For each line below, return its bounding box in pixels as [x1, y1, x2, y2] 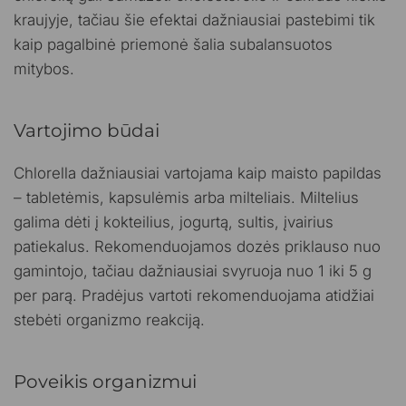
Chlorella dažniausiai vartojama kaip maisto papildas [14, 163, 382, 182]
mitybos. [14, 59, 74, 78]
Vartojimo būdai [14, 119, 159, 141]
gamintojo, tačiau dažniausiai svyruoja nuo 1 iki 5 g [14, 261, 372, 280]
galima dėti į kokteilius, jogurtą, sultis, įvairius [14, 212, 334, 231]
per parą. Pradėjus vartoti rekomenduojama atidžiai [14, 285, 375, 304]
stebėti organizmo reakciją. [14, 310, 206, 329]
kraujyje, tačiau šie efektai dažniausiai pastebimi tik [14, 10, 376, 29]
